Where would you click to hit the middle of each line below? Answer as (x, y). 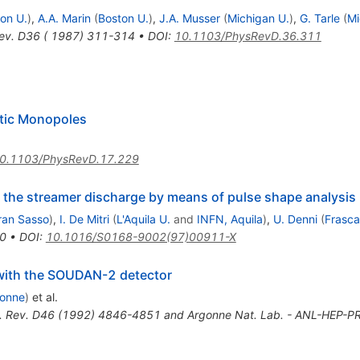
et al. (43, 297)
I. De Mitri (84, 219)
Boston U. (123, 18)
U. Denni (295, 219)
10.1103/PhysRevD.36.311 (247, 36)
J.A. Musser (189, 18)
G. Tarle (319, 18)
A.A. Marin (64, 18)
